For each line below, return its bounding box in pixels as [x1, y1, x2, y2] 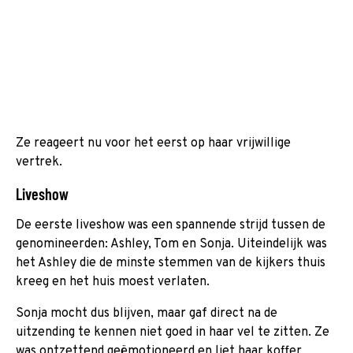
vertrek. [16, 154, 62, 170]
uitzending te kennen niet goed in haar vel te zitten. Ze [16, 324, 329, 340]
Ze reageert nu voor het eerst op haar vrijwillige [16, 135, 291, 151]
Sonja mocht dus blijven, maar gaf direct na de [16, 305, 277, 321]
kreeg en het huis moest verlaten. [16, 273, 210, 290]
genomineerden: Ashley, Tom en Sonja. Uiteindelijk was [16, 236, 327, 252]
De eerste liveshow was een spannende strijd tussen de [16, 217, 325, 233]
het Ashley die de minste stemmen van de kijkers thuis [16, 255, 325, 271]
